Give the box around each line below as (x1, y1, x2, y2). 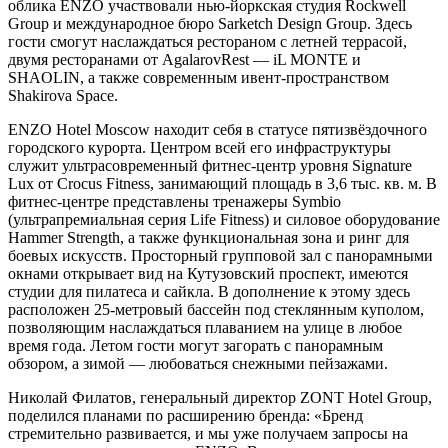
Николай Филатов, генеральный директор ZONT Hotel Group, (8, 388, 432, 406)
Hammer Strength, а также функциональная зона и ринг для (8, 228, 409, 246)
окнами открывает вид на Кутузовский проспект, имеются (8, 264, 408, 282)
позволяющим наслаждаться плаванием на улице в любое (8, 318, 402, 336)
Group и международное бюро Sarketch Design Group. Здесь (8, 14, 412, 32)
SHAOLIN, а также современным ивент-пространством (8, 68, 389, 86)
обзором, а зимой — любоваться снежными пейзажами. (8, 354, 388, 372)
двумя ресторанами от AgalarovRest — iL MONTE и (8, 50, 361, 68)
